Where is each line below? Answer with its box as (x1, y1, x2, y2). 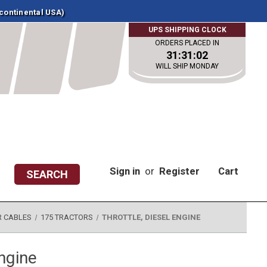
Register (159, 165, 200, 177)
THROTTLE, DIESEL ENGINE (101, 213, 200, 222)
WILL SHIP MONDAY (156, 62, 219, 70)
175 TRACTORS (40, 213, 93, 222)
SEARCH (26, 168, 69, 181)
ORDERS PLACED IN (155, 39, 220, 47)
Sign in (110, 165, 141, 177)
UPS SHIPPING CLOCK (148, 26, 226, 34)
